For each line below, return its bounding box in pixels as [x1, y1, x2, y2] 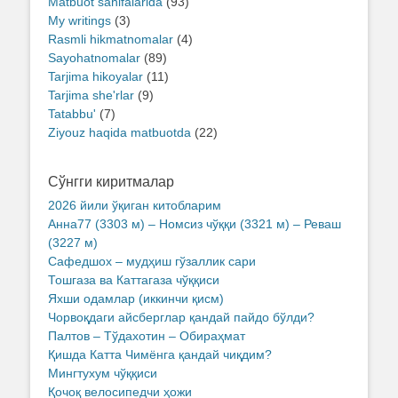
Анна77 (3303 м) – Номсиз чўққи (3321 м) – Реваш [48, 217, 341, 232]
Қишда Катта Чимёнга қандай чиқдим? [48, 347, 272, 362]
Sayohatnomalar [48, 51, 140, 66]
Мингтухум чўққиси [48, 366, 157, 381]
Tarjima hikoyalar [48, 69, 143, 84]
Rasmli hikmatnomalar [48, 32, 173, 47]
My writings [48, 13, 111, 28]
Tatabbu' [48, 107, 96, 122]
